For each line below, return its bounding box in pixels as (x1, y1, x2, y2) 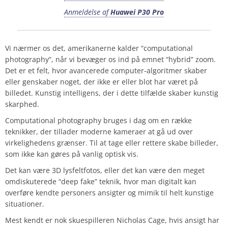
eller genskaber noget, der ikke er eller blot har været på (5, 77, 198, 87)
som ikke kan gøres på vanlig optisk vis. (5, 149, 138, 159)
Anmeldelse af (64, 7, 110, 17)
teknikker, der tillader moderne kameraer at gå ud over (5, 127, 193, 137)
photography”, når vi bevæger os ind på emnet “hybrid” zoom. (5, 54, 216, 65)
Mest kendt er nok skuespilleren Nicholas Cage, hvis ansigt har (5, 215, 219, 225)
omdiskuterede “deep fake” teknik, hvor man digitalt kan (5, 177, 196, 187)
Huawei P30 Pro (110, 7, 164, 17)
